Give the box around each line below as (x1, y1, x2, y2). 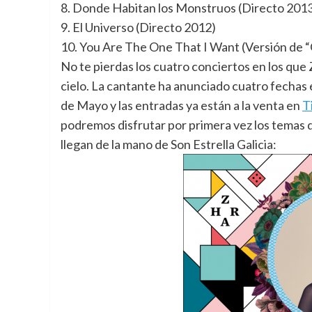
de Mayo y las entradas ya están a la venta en (61, 97, 302, 114)
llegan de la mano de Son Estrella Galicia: (61, 136, 276, 153)
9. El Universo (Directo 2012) (61, 19, 216, 36)
